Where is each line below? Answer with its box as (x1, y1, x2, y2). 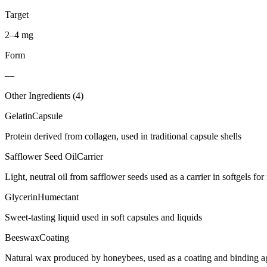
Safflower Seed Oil (5, 151, 77, 162)
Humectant (38, 191, 79, 202)
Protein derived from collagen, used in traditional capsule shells (5, 131, 241, 141)
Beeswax (5, 232, 39, 243)
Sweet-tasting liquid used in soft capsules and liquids (5, 212, 202, 222)
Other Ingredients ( (5, 90, 76, 101)
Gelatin (5, 110, 32, 121)
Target (5, 9, 29, 20)
